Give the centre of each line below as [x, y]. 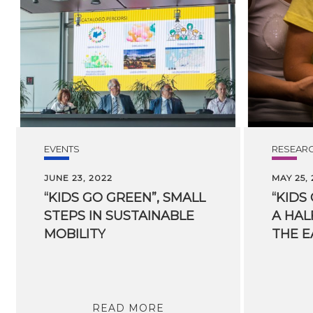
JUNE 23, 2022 [78, 177]
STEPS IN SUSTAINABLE [119, 216]
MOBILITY [74, 234]
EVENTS [61, 148]
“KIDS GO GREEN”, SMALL [124, 197]
